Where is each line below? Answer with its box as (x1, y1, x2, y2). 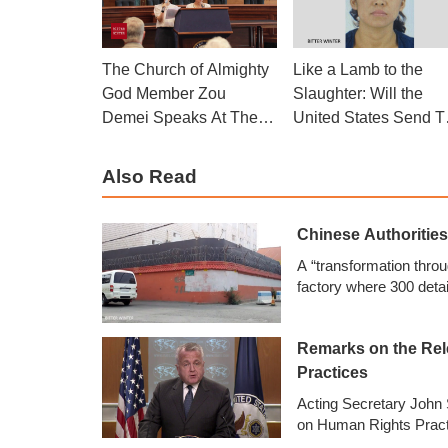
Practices (296, 364, 368, 382)
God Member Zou (102, 84, 226, 102)
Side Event (102, 132, 180, 150)
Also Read (102, 165, 197, 187)
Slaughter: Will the (292, 84, 423, 102)
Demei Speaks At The (102, 108, 258, 126)
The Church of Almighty (102, 60, 269, 78)
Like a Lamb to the (292, 60, 423, 78)
